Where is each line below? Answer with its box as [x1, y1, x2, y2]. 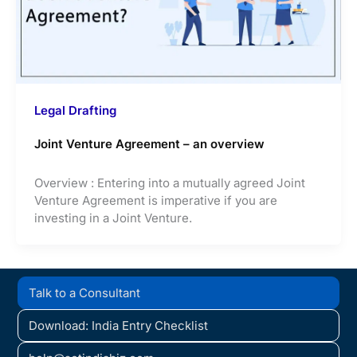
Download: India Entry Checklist [29, 317, 209, 333]
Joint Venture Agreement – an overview [33, 135, 265, 151]
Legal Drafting [33, 102, 116, 118]
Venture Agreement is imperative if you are [33, 192, 277, 208]
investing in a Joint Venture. [33, 210, 192, 226]
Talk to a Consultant [29, 284, 141, 300]
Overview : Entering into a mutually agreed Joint [33, 175, 305, 190]
